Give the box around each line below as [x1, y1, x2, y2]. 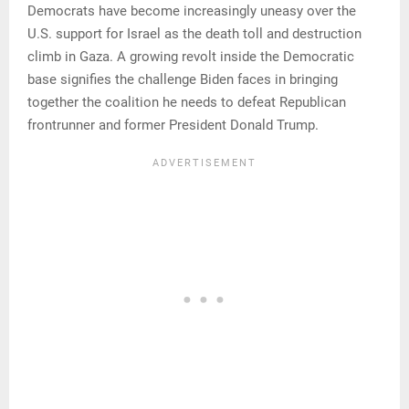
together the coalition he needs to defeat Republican [27, 93, 346, 110]
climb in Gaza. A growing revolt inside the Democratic [27, 47, 354, 65]
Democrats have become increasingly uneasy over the [27, 2, 356, 19]
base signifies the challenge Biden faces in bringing [27, 70, 338, 88]
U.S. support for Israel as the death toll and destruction [27, 25, 362, 42]
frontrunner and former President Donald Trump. [27, 116, 319, 133]
